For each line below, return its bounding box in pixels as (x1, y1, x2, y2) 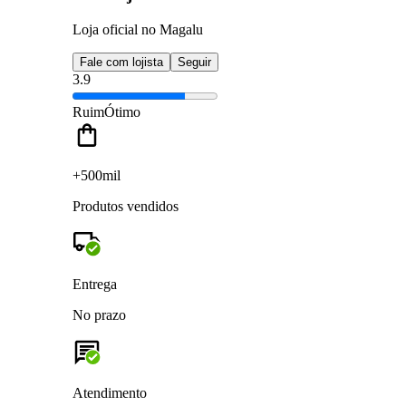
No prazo (72, 306, 126, 323)
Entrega (72, 275, 117, 292)
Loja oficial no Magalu (72, 21, 203, 37)
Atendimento (72, 384, 147, 401)
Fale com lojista (80, 54, 163, 69)
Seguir (178, 54, 211, 69)
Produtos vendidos (72, 198, 179, 214)
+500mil (72, 167, 121, 183)
